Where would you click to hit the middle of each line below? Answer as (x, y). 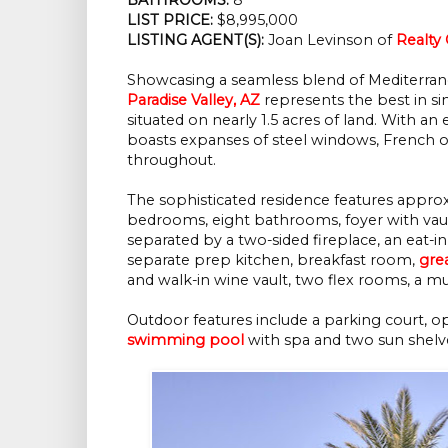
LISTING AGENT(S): (195, 39)
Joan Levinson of (328, 39)
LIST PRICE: (172, 19)
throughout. (171, 159)
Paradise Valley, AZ (193, 99)
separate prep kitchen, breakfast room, (273, 259)
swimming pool (185, 339)
